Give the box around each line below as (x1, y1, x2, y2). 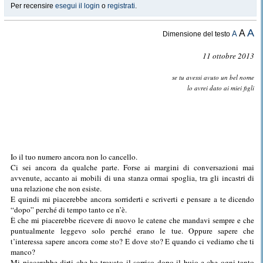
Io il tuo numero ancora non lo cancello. (11, 151, 138, 162)
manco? (11, 247, 36, 257)
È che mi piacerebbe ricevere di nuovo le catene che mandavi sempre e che (11, 215, 255, 225)
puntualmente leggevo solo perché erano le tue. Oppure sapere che (11, 225, 255, 236)
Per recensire (11, 2, 55, 10)
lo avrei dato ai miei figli (187, 83, 255, 92)
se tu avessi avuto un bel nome (172, 73, 255, 82)
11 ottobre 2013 (200, 50, 255, 61)
